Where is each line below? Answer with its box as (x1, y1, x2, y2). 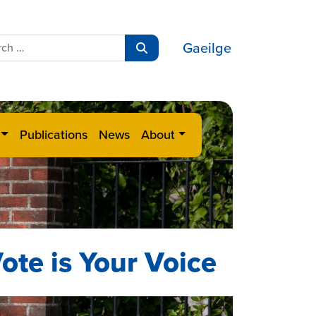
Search (141, 66, 176, 83)
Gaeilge (183, 37, 231, 59)
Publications (20, 125, 87, 144)
